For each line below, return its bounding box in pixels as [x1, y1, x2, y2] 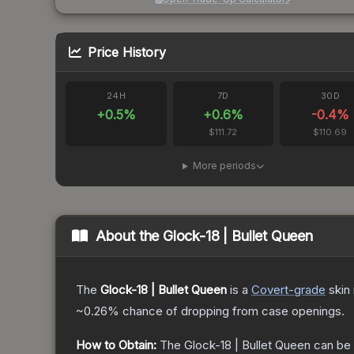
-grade [288, 282, 326, 298]
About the [95, 228, 164, 245]
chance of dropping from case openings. [119, 303, 345, 319]
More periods [192, 160, 256, 172]
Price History [88, 44, 166, 61]
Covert [251, 282, 288, 298]
